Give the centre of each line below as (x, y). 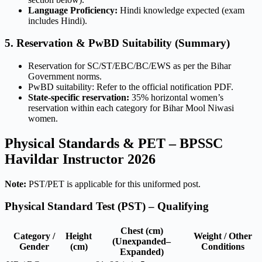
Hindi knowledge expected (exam (181, 10)
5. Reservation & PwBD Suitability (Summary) (117, 43)
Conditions (223, 247)
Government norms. (65, 76)
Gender (34, 247)
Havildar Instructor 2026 (80, 159)
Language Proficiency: (73, 10)
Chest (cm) (142, 231)
